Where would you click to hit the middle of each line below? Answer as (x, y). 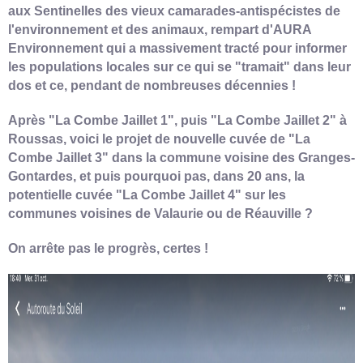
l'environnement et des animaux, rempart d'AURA (160, 29)
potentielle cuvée (62, 194)
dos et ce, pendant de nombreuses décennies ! (152, 85)
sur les (264, 194)
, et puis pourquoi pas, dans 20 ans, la (189, 176)
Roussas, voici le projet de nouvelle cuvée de (148, 139)
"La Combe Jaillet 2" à (279, 120)
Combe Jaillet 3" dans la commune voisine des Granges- (181, 157)
